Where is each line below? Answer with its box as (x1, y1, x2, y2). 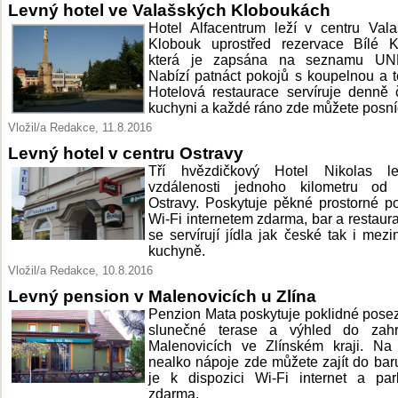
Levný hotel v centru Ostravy (8, 143, 243, 163)
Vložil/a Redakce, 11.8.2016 (8, 121, 152, 134)
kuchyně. (148, 243, 205, 259)
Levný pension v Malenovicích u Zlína (8, 286, 316, 306)
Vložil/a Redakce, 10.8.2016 (8, 264, 153, 277)
